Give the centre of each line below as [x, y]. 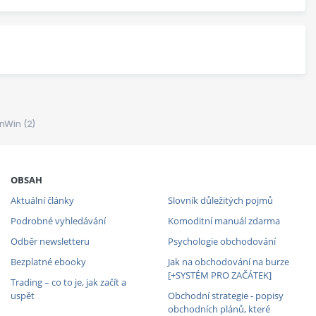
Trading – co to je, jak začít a [68, 282]
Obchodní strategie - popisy [225, 295]
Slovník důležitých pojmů [220, 200]
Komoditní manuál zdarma [224, 220]
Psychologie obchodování [221, 241]
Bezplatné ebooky [48, 261]
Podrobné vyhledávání [58, 220]
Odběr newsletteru [50, 241]
